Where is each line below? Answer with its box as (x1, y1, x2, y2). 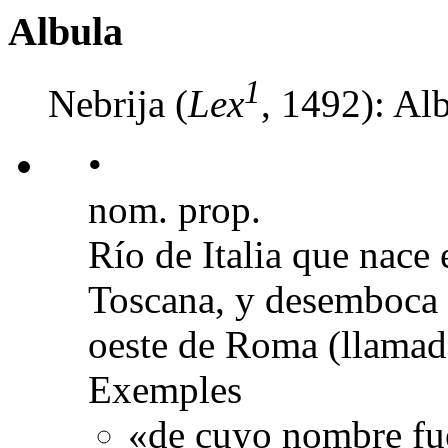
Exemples (88, 367, 242, 411)
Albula (8, 9, 123, 54)
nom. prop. (88, 187, 261, 231)
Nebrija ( (48, 81, 188, 125)
